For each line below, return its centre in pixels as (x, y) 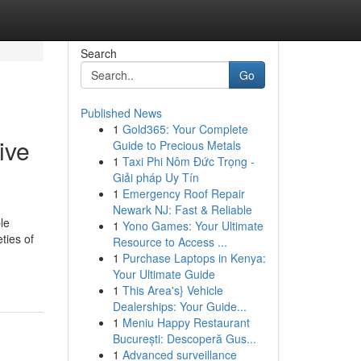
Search (98, 53)
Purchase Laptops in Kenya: (194, 258)
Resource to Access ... (170, 242)
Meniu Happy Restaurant (186, 322)
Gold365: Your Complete (185, 129)
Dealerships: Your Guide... (179, 306)
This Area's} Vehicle (172, 290)
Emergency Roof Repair (183, 193)
